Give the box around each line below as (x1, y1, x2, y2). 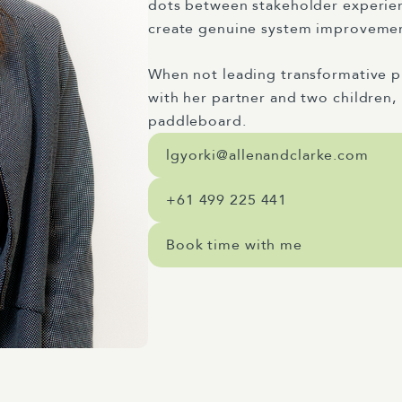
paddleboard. (148, 111, 247, 131)
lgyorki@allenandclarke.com (166, 145, 369, 165)
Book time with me (166, 235, 302, 255)
